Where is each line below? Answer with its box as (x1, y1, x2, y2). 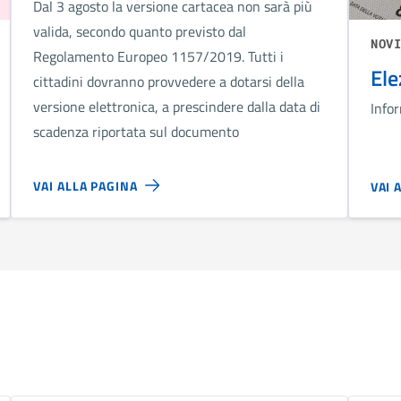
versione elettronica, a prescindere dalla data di (33, 95, 321, 117)
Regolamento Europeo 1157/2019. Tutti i (33, 45, 285, 67)
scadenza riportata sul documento (33, 120, 240, 142)
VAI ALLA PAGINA (33, 175, 138, 195)
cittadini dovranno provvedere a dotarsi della (33, 70, 305, 92)
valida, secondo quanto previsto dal (33, 20, 247, 42)
